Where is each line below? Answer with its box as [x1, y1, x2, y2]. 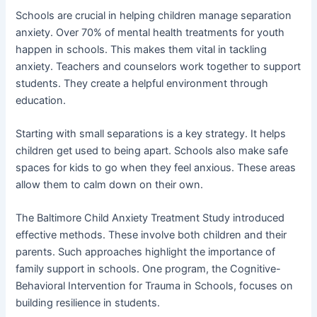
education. [16, 93, 67, 107]
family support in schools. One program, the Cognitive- [16, 263, 282, 276]
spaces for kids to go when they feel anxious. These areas [16, 161, 296, 174]
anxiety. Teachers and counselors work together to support [16, 59, 301, 73]
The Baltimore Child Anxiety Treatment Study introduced [16, 212, 285, 225]
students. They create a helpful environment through [16, 76, 269, 90]
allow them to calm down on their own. [16, 178, 204, 191]
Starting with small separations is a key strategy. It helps [16, 127, 287, 140]
